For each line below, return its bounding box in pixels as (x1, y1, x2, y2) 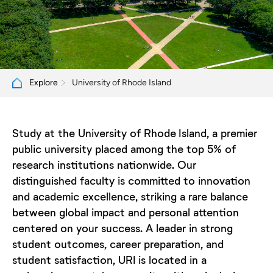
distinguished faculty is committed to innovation (12, 173, 250, 187)
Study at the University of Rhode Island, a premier (12, 126, 257, 140)
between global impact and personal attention (12, 205, 239, 219)
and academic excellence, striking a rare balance (12, 189, 248, 203)
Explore (29, 77, 58, 88)
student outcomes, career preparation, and (12, 236, 224, 250)
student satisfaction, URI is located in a (12, 252, 207, 266)
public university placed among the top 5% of (12, 141, 236, 155)
